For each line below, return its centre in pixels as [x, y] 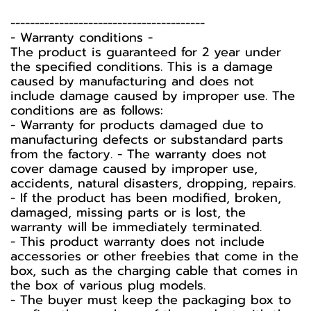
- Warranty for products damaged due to [137, 125]
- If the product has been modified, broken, [146, 198]
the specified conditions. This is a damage [142, 67]
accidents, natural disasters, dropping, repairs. [153, 183]
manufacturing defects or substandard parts [147, 140]
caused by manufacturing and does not [132, 81]
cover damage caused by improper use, [134, 169]
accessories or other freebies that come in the [154, 256]
